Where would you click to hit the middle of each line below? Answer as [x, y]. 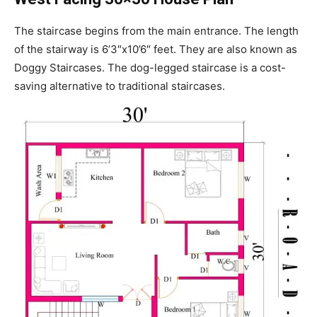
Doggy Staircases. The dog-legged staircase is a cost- [150, 67]
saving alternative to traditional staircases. [120, 86]
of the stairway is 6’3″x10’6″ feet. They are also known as [156, 49]
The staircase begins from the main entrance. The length [156, 30]
